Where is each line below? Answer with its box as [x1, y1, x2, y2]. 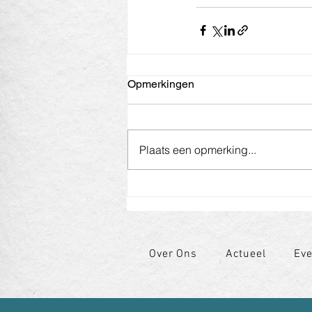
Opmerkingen [127, 77, 194, 91]
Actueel [225, 247, 266, 261]
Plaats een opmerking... [139, 142, 256, 157]
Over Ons [149, 247, 197, 261]
